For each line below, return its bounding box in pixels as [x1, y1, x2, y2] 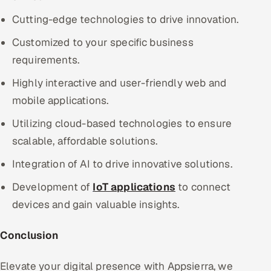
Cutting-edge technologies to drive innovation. [12, 12, 239, 26]
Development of [12, 180, 93, 194]
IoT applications [93, 180, 175, 194]
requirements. [12, 53, 80, 67]
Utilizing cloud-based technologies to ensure [12, 116, 232, 130]
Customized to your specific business [12, 35, 194, 49]
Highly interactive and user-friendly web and [12, 76, 227, 90]
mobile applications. [12, 93, 109, 107]
